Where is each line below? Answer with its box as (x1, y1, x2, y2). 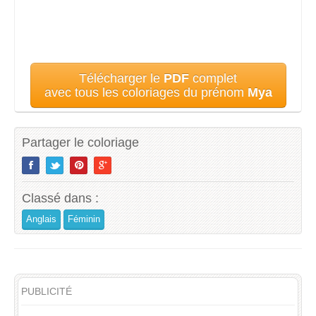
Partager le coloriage (22, 135, 139, 150)
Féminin (68, 214, 100, 225)
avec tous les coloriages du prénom (44, 85, 248, 100)
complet (189, 71, 237, 86)
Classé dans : (22, 191, 99, 206)
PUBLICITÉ (21, 286, 72, 298)
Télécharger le (79, 71, 164, 86)
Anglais (26, 214, 56, 225)
